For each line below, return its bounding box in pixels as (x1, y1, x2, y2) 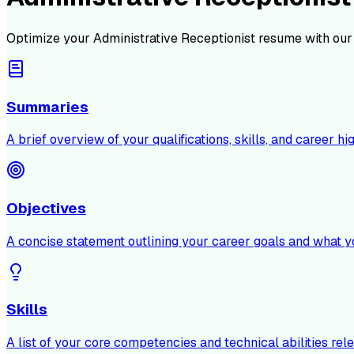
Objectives (6, 198, 86, 219)
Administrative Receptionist (93, 29, 255, 47)
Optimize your (6, 29, 93, 47)
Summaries (6, 96, 88, 117)
